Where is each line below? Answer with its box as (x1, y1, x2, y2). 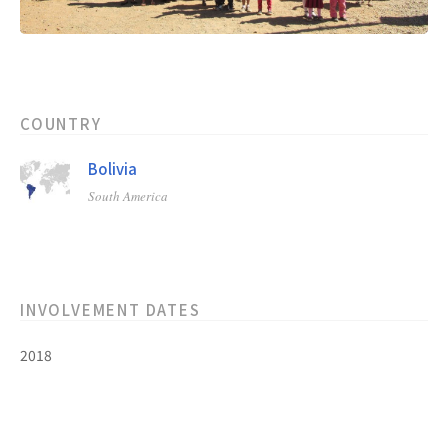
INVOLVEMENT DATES (20, 299, 201, 321)
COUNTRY (20, 113, 102, 135)
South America (88, 187, 168, 206)
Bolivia (88, 158, 137, 180)
